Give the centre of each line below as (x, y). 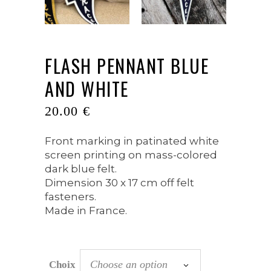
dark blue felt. (81, 168)
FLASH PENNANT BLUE (127, 65)
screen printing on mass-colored (131, 155)
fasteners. (70, 196)
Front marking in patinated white (132, 141)
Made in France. (86, 210)
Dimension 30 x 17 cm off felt (119, 182)
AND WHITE (87, 88)
